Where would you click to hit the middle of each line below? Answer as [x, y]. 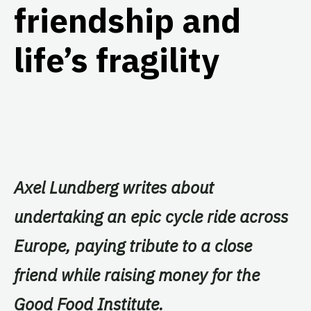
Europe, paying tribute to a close [133, 245]
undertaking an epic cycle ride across [151, 216]
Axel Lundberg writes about [114, 187]
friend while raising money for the [137, 275]
